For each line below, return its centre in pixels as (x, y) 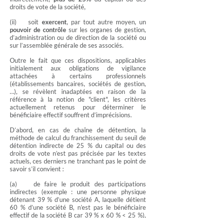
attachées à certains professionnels (78, 76)
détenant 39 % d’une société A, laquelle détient (78, 200)
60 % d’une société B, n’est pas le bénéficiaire (78, 207)
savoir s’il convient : (37, 169)
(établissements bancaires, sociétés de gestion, (78, 84)
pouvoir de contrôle (38, 30)
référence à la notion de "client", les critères (78, 99)
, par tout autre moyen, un (106, 22)
